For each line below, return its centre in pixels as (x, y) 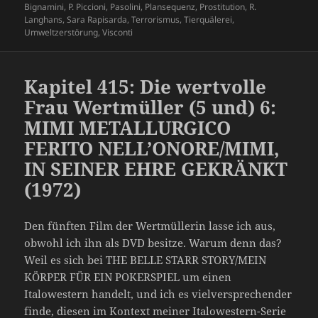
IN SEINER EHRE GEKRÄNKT (156, 169)
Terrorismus (156, 19)
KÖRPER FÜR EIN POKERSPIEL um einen (128, 276)
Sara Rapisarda (97, 19)
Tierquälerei (208, 19)
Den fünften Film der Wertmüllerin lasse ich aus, (150, 225)
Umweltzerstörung (61, 32)
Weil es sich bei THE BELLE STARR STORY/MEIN (146, 259)
